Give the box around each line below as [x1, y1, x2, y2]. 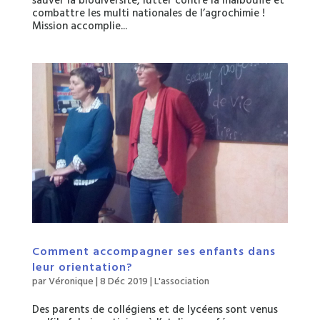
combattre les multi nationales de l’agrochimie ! [31, 4, 265, 22]
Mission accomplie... [31, 17, 127, 35]
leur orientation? [31, 258, 133, 277]
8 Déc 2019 [99, 273, 148, 290]
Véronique [48, 273, 94, 290]
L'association [154, 273, 209, 290]
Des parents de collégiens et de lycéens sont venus [31, 301, 278, 319]
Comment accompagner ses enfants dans [31, 242, 276, 261]
